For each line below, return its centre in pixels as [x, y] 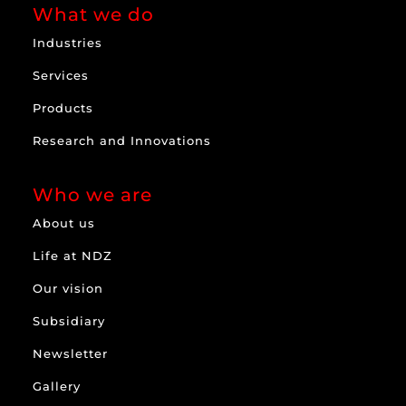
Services [61, 75]
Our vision [68, 288]
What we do [94, 14]
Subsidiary [69, 320]
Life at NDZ [73, 255]
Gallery [57, 386]
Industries [68, 42]
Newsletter [71, 353]
